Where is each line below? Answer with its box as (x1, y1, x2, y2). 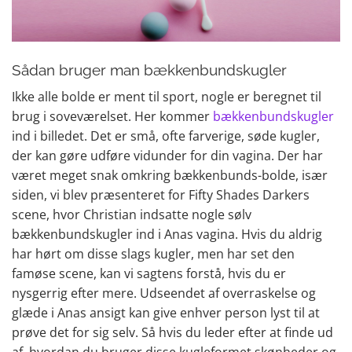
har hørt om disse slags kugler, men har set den (12, 244, 295, 262)
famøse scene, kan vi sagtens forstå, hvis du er (12, 264, 286, 282)
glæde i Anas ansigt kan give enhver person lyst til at (12, 303, 320, 321)
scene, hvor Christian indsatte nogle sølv (12, 205, 251, 223)
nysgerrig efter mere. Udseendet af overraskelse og (12, 284, 316, 302)
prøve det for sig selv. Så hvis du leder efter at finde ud (12, 323, 333, 341)
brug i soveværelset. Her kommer (12, 107, 213, 125)
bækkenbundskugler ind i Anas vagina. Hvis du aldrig (12, 225, 322, 243)
